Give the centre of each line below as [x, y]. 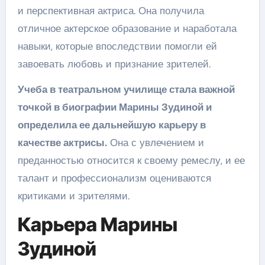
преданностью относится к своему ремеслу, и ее [131, 160]
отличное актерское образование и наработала [127, 28]
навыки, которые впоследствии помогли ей [117, 46]
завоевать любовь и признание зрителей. [114, 64]
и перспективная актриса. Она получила [111, 11]
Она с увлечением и [155, 143]
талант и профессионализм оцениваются [114, 178]
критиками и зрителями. [73, 196]
